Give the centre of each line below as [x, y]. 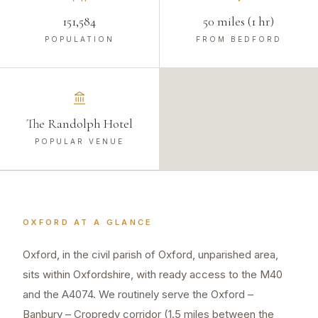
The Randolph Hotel [79, 124]
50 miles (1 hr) [239, 22]
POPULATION [79, 39]
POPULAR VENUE [79, 142]
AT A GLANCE [111, 223]
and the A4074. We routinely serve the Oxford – [138, 295]
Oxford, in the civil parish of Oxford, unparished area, [150, 255]
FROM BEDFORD [238, 39]
